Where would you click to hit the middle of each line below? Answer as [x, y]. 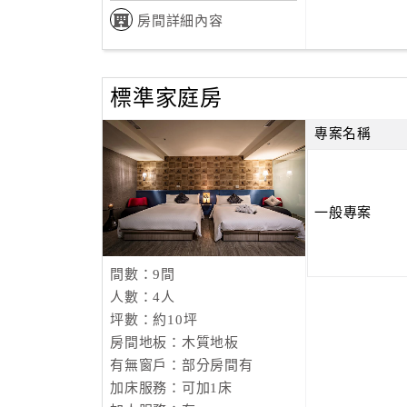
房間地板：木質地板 [174, 342]
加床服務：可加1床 [171, 388]
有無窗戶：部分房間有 [182, 365]
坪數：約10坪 [154, 320]
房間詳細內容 [180, 21]
